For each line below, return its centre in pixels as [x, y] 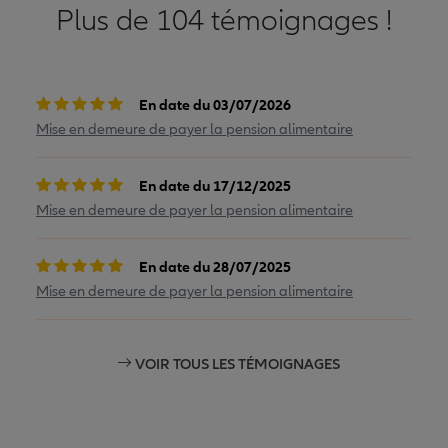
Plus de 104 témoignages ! [224, 20]
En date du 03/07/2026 [215, 104]
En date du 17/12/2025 [215, 185]
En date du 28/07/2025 [215, 266]
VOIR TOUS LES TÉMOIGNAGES [235, 363]
